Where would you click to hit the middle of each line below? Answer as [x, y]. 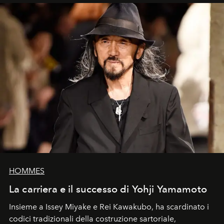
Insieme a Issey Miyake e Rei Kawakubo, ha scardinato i [109, 206]
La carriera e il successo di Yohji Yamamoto [108, 189]
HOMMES [27, 170]
